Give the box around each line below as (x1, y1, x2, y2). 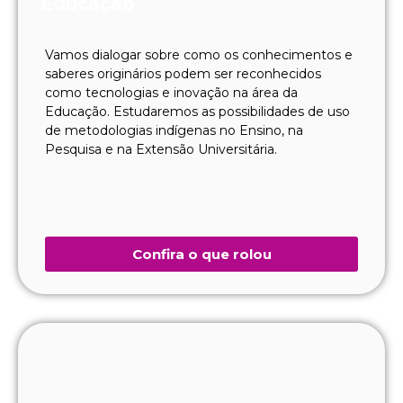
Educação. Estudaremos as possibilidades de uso (45, 103, 350, 120)
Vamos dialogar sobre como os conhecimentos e (45, 46, 353, 63)
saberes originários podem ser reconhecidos (45, 65, 321, 82)
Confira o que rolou (131, 245, 272, 263)
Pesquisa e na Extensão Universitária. (45, 140, 277, 157)
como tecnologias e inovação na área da (45, 84, 298, 101)
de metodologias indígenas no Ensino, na (45, 121, 303, 139)
